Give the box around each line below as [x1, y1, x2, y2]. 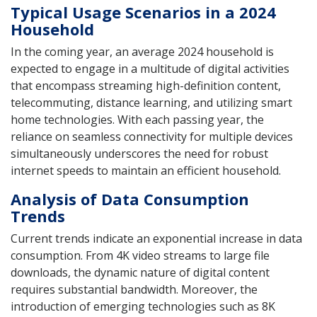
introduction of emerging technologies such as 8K [11, 298, 275, 314]
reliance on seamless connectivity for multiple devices [11, 128, 293, 144]
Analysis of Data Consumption [11, 188, 249, 209]
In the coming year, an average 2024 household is [11, 43, 274, 59]
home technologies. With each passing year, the [11, 111, 264, 127]
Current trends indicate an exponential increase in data [11, 230, 302, 246]
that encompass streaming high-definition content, [11, 77, 281, 93]
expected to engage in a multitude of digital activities [11, 60, 289, 76]
